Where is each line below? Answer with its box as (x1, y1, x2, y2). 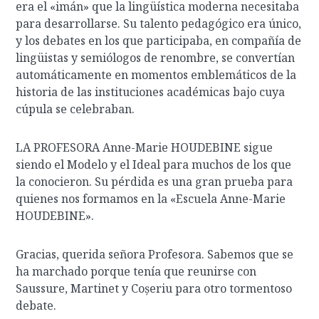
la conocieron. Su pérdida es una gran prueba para (16, 174, 293, 189)
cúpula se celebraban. (16, 101, 135, 117)
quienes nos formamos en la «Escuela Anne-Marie (16, 191, 286, 206)
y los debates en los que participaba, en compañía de (16, 33, 302, 48)
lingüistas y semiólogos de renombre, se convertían (16, 50, 296, 66)
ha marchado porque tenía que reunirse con (16, 263, 257, 279)
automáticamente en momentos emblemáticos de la (16, 67, 297, 83)
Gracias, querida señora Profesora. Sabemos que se (16, 246, 294, 262)
